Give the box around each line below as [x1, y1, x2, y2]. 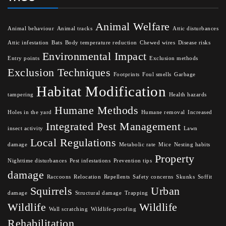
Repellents [103, 174, 130, 180]
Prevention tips [113, 157, 152, 163]
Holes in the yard [8, 109, 52, 115]
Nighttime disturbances [8, 157, 67, 163]
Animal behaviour [8, 25, 54, 31]
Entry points [8, 55, 39, 61]
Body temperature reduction [65, 39, 137, 45]
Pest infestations [69, 157, 110, 163]
